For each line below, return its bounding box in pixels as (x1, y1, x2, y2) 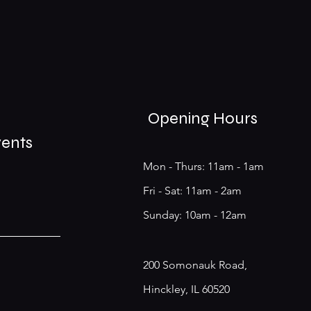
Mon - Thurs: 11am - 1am (142, 160, 264, 173)
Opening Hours (147, 108, 258, 128)
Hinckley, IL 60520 (142, 283, 230, 296)
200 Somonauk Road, (142, 258, 247, 271)
